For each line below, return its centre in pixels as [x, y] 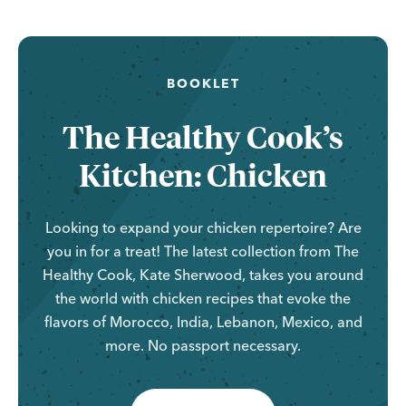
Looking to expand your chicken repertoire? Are [203, 227]
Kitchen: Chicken [203, 174]
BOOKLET [203, 83]
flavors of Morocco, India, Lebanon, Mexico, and [203, 321]
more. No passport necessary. [203, 345]
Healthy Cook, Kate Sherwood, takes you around [203, 274]
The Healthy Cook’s [203, 135]
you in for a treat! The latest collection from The [203, 251]
